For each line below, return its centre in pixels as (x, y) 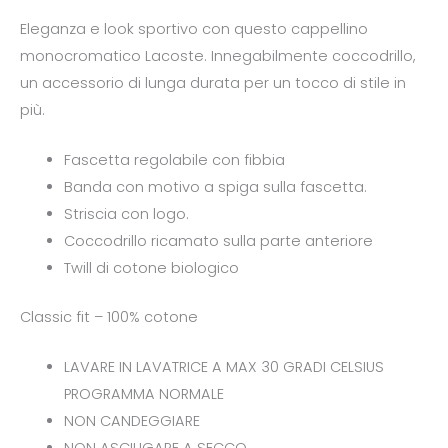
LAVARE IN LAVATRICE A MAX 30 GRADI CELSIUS (223, 367)
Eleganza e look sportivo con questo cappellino (194, 28)
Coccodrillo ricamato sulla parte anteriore (218, 240)
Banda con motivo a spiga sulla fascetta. (215, 186)
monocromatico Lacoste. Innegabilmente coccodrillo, (218, 55)
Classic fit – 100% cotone (109, 316)
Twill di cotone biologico (151, 267)
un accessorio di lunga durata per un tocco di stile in (213, 82)
